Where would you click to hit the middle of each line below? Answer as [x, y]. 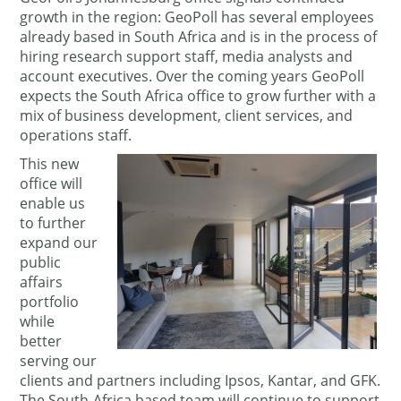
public [41, 262]
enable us [53, 203]
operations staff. [76, 135]
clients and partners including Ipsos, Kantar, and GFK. [200, 380]
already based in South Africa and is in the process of [199, 37]
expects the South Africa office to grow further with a [198, 96]
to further [53, 223]
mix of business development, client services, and [187, 115]
